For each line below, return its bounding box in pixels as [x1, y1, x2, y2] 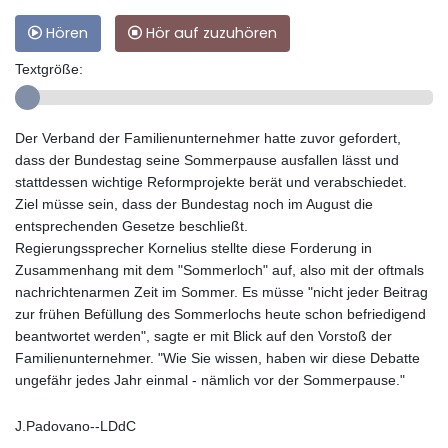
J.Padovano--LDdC [15, 417, 136, 434]
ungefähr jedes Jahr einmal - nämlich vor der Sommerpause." [15, 371, 405, 388]
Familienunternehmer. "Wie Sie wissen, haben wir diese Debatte [15, 349, 420, 366]
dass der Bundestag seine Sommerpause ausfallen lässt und [15, 151, 399, 168]
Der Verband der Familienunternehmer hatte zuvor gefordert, [15, 129, 401, 146]
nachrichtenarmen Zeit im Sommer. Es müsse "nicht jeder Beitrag [15, 283, 428, 300]
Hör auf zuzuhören [142, 22, 277, 43]
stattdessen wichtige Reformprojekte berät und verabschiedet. [15, 173, 407, 190]
